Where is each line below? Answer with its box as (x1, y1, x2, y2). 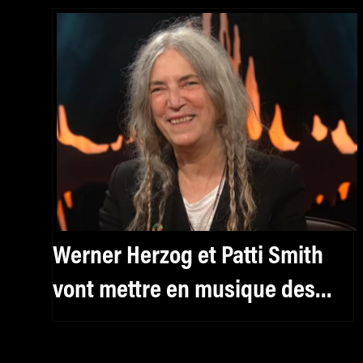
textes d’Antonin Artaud (53, 311, 273, 338)
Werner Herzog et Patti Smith (53, 243, 323, 270)
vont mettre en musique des (53, 277, 99, 304)
